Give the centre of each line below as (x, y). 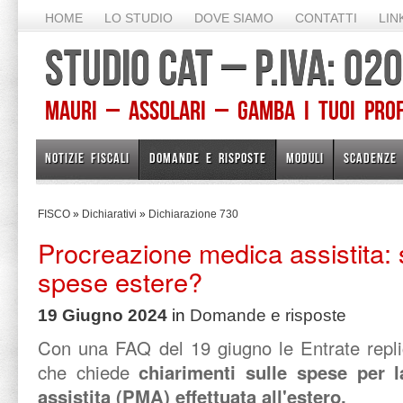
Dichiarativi (109, 214)
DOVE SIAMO (234, 18)
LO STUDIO (139, 18)
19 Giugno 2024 (103, 315)
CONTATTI (326, 18)
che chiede (84, 372)
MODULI (305, 158)
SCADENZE (370, 158)
